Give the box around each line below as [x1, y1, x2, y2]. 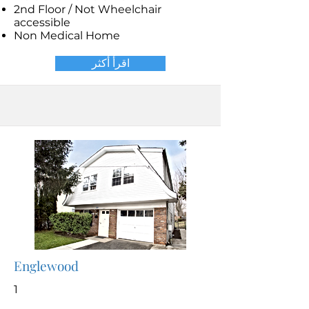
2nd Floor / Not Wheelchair [14, 3, 161, 16]
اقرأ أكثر [91, 57, 130, 70]
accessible [14, 16, 73, 29]
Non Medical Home [14, 29, 120, 42]
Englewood [14, 257, 79, 275]
